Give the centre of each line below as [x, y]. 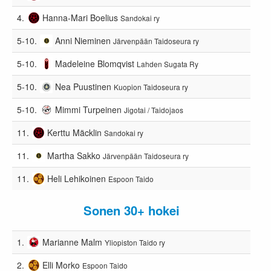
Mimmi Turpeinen [89, 109]
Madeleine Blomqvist [95, 63]
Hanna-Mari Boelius [80, 17]
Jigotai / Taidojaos [154, 109]
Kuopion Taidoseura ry [151, 87]
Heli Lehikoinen [77, 178]
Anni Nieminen [83, 40]
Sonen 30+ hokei [131, 210]
